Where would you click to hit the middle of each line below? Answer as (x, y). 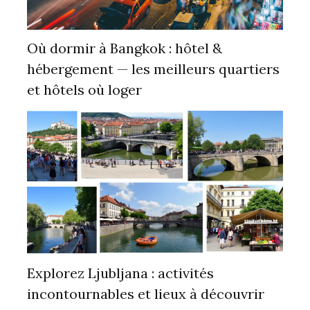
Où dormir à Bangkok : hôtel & (124, 48)
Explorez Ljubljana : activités (120, 273)
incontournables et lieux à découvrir (145, 294)
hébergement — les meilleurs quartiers (153, 69)
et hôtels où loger (84, 89)
